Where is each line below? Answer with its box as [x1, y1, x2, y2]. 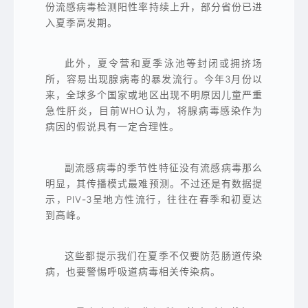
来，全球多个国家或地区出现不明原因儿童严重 [45, 89, 263, 102]
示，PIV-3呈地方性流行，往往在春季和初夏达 [45, 193, 263, 206]
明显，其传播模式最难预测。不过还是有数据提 [45, 177, 263, 190]
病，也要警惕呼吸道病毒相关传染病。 [45, 265, 221, 278]
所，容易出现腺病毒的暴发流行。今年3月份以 [45, 74, 263, 86]
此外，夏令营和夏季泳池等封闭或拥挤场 [65, 58, 263, 70]
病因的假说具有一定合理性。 [45, 121, 179, 133]
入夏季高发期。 [45, 16, 118, 29]
